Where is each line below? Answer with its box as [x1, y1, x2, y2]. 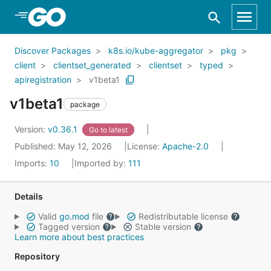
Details [15, 191, 43, 201]
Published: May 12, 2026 [15, 141, 114, 151]
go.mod [59, 211, 90, 221]
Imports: [15, 158, 50, 168]
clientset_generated [53, 60, 131, 70]
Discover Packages [15, 45, 91, 56]
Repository [15, 251, 60, 261]
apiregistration [15, 74, 71, 85]
